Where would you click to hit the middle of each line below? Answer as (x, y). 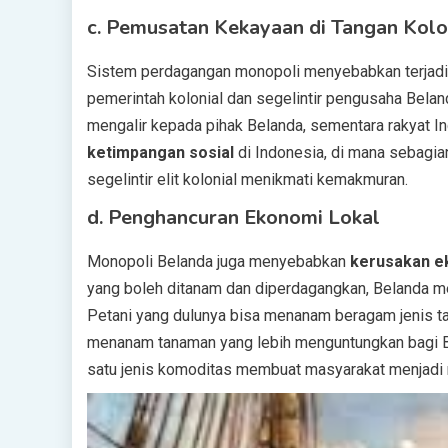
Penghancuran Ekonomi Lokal (244, 217)
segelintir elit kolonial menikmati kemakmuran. (247, 179)
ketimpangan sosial (160, 152)
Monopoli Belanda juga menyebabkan (218, 261)
